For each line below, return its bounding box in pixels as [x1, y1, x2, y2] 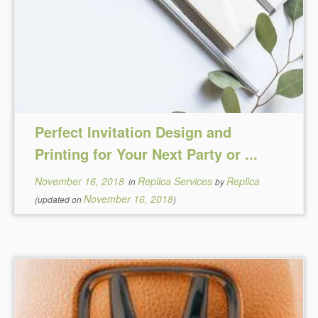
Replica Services [138, 174, 216, 188]
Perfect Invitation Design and [35, 121, 232, 142]
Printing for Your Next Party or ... [35, 143, 258, 164]
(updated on [35, 193, 84, 205]
